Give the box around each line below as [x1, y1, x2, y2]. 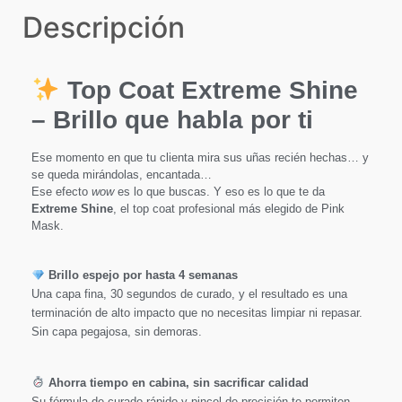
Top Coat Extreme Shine [66, 75, 358, 104]
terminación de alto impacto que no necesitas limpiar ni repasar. [31, 306, 363, 320]
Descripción [22, 9, 185, 45]
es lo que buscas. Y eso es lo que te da [114, 184, 325, 198]
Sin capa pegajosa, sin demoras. [31, 325, 202, 339]
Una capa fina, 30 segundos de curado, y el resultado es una [31, 287, 347, 301]
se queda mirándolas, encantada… [31, 167, 212, 181]
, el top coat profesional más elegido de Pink [113, 201, 345, 215]
